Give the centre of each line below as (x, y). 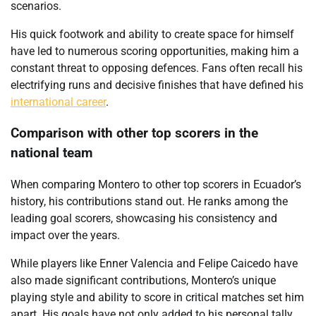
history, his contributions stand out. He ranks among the (149, 201)
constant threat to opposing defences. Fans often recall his (157, 68)
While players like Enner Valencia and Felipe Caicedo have (154, 263)
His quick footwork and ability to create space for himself (152, 34)
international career (58, 102)
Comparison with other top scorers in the (134, 134)
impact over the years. (65, 235)
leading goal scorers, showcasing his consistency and (144, 218)
